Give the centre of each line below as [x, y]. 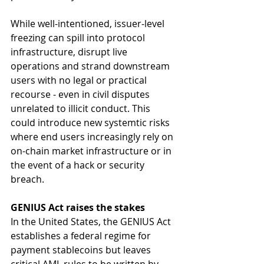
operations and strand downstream [91, 66]
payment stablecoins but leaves [82, 250]
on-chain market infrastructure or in [92, 151]
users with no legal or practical [80, 80]
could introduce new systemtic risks [91, 123]
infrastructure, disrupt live [70, 52]
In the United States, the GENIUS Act [92, 222]
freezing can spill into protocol [79, 38]
